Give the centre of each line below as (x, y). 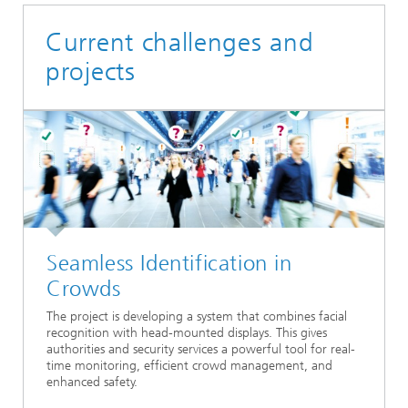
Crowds (84, 289)
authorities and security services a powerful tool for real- (201, 350)
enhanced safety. (92, 382)
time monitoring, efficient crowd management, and (189, 366)
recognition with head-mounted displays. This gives (187, 333)
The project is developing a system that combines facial (197, 317)
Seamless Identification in (169, 263)
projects (91, 71)
